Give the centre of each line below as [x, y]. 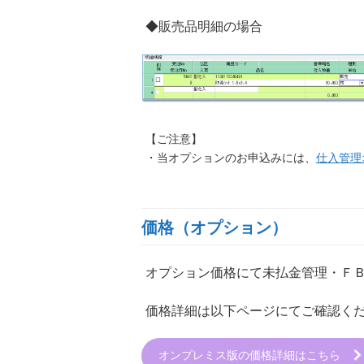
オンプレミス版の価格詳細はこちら [255, 355]
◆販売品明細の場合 [204, 27]
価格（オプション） [215, 228]
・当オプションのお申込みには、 [231, 158]
